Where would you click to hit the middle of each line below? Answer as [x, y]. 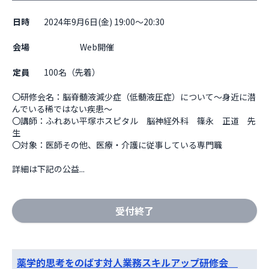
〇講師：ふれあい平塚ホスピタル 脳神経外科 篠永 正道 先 [134, 121]
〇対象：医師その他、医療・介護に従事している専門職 [118, 145]
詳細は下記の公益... [48, 169]
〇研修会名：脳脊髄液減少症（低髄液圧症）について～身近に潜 [134, 97]
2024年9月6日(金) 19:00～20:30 [104, 22]
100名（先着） [72, 72]
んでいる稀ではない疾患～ [66, 109]
